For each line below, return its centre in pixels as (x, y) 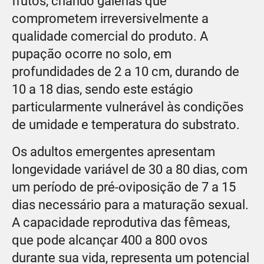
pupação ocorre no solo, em (92, 54)
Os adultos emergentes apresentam (113, 151)
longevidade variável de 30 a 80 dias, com (130, 169)
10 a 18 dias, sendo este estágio (103, 89)
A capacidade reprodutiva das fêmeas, (121, 222)
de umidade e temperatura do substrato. (126, 124)
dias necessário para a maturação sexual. (130, 204)
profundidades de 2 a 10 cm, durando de (126, 71)
